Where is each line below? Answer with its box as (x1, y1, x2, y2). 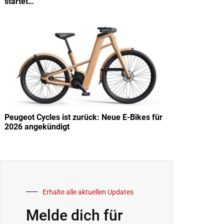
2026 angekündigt (4, 121, 69, 131)
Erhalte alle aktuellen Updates (42, 187, 133, 196)
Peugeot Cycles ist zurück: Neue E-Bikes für (4, 112, 162, 122)
